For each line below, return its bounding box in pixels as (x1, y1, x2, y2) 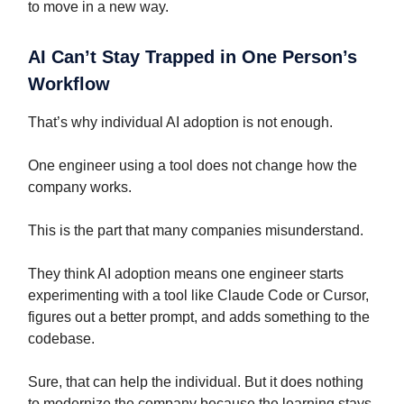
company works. (28, 179, 132, 196)
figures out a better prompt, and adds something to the (28, 309, 370, 326)
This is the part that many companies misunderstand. (28, 223, 363, 239)
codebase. (28, 331, 95, 347)
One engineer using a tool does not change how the (28, 158, 357, 174)
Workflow (28, 74, 110, 95)
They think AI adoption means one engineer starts (28, 266, 344, 282)
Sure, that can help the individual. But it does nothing (28, 374, 363, 390)
